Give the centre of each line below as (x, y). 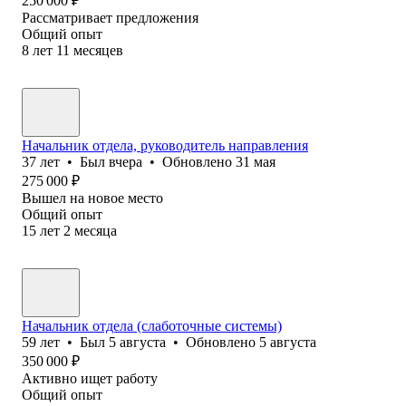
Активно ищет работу (90, 378)
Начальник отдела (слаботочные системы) (152, 325)
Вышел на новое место (92, 198)
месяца (96, 230)
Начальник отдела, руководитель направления (165, 145)
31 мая (256, 161)
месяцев (98, 50)
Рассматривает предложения (110, 17)
